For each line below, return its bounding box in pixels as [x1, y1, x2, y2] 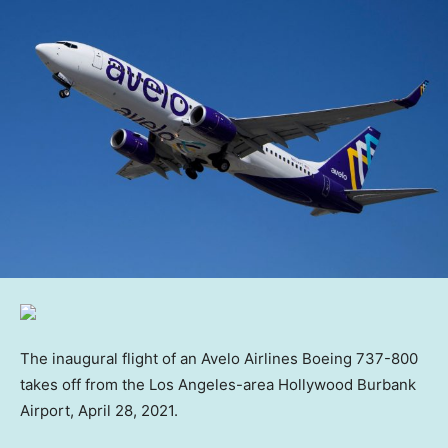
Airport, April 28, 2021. [20, 400, 178, 420]
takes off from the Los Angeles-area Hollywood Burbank [20, 374, 416, 394]
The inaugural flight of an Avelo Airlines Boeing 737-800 [20, 348, 418, 368]
